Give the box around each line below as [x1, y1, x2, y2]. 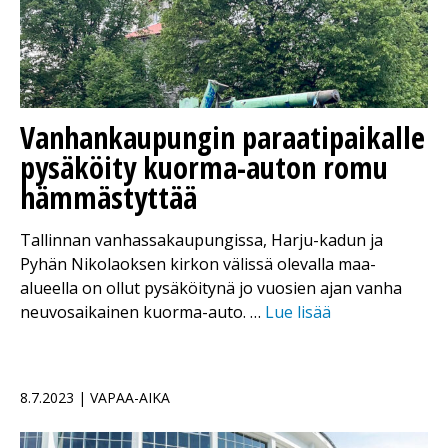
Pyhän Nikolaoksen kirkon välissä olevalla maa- [20, 252, 376, 275]
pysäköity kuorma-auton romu [20, 146, 388, 188]
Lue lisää [265, 300, 331, 323]
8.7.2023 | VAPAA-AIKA [20, 387, 170, 407]
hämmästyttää [20, 176, 197, 218]
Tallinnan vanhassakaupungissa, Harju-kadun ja [20, 228, 383, 251]
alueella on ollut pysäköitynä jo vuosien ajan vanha [20, 276, 402, 299]
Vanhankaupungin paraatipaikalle [20, 116, 425, 158]
